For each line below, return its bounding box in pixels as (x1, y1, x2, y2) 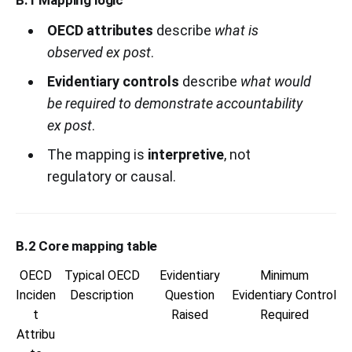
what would (240, 72, 311, 90)
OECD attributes (46, 21, 153, 38)
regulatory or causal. (46, 167, 176, 185)
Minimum (259, 267, 309, 283)
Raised (171, 306, 208, 322)
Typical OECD (64, 267, 140, 283)
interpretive (147, 145, 224, 163)
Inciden (16, 287, 56, 302)
